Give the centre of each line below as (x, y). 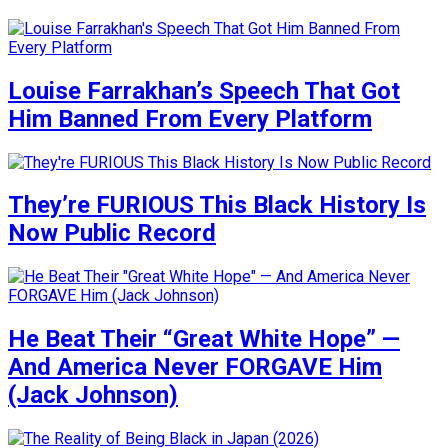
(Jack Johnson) (93, 395)
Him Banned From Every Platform (190, 118)
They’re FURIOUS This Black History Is (217, 205)
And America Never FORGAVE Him (195, 367)
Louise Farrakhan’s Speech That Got (204, 90)
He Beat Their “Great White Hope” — (204, 339)
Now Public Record (112, 233)
